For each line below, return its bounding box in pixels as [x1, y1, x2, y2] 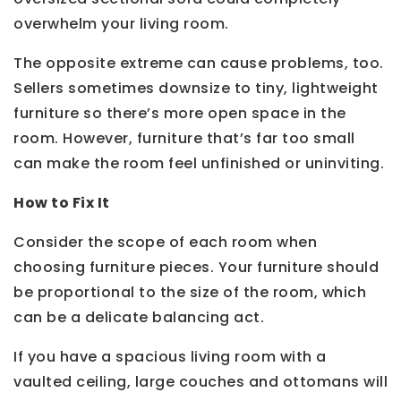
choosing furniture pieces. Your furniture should [13, 256, 379, 277]
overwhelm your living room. [13, 13, 229, 34]
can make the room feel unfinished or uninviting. [13, 152, 384, 174]
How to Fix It [13, 192, 110, 213]
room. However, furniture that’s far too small [13, 127, 355, 149]
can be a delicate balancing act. [13, 306, 264, 328]
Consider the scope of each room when [13, 231, 317, 252]
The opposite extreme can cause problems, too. [13, 52, 384, 73]
